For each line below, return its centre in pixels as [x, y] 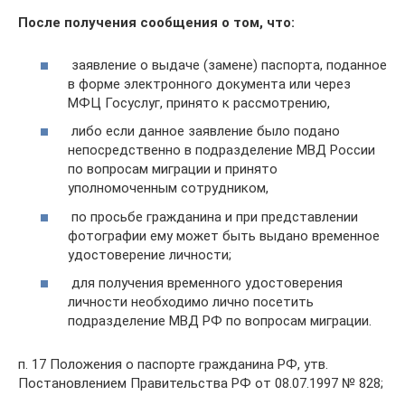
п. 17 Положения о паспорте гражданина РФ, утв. [173, 365]
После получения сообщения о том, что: [156, 23]
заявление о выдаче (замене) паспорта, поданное [227, 65]
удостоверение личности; [150, 254]
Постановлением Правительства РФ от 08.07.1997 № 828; [201, 384]
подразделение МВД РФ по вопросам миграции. [220, 321]
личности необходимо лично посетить [191, 302]
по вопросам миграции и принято [173, 170]
